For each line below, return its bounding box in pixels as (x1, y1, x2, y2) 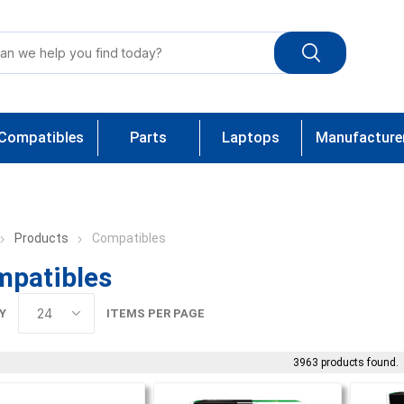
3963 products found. (293, 356, 399, 369)
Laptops (221, 129, 280, 146)
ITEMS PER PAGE (106, 307, 205, 320)
